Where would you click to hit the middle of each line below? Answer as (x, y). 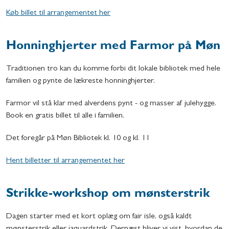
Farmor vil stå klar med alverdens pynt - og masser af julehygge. (111, 104)
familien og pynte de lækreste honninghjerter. (90, 81)
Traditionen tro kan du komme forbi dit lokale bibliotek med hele (113, 69)
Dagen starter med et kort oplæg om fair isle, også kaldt (99, 216)
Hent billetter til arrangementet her (65, 161)
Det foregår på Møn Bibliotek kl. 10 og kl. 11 (78, 138)
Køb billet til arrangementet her (58, 13)
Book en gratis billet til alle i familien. (66, 116)
